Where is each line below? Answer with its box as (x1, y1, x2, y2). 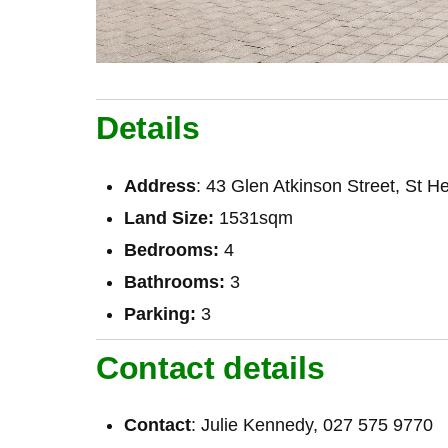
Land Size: (124, 207, 219, 228)
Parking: (124, 303, 196, 324)
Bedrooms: (124, 239, 224, 260)
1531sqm (219, 207, 293, 228)
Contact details (96, 349, 325, 386)
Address (124, 175, 196, 196)
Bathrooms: (124, 271, 225, 292)
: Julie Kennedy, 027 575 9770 (191, 415, 433, 436)
